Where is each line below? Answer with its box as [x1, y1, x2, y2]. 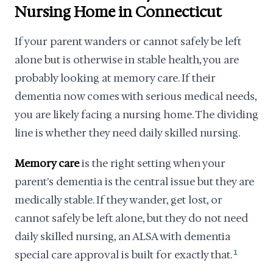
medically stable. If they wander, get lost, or [15, 193, 222, 207]
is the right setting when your [79, 157, 225, 170]
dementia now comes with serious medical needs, [15, 90, 257, 103]
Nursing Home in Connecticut [15, 2, 222, 22]
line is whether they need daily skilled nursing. [15, 126, 240, 140]
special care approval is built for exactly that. [15, 248, 232, 261]
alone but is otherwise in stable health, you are [15, 53, 239, 66]
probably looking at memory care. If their [15, 71, 216, 85]
